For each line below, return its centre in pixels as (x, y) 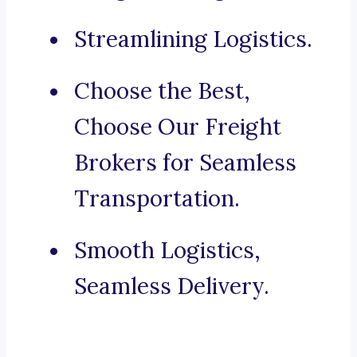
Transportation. (157, 199)
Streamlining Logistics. (193, 39)
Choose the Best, (162, 91)
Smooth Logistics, (167, 251)
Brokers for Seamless (185, 163)
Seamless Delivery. (172, 286)
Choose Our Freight (178, 127)
